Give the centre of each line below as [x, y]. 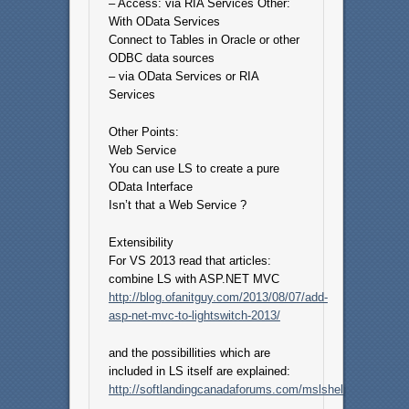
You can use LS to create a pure [194, 169]
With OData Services [164, 22]
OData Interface [150, 187]
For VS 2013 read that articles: [189, 261]
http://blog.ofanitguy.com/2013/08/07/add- [218, 298]
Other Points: [143, 132]
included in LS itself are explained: [199, 372]
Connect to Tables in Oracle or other [204, 40]
